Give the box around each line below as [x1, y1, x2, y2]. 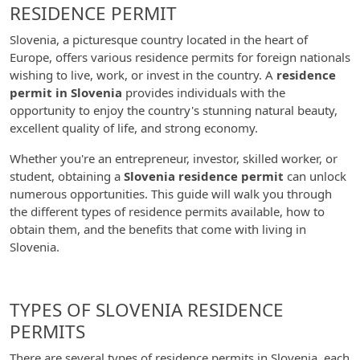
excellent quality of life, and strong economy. [10, 120, 258, 136]
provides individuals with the [122, 84, 285, 100]
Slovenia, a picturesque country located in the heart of [10, 31, 308, 47]
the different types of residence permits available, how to [10, 203, 325, 219]
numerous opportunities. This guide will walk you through [10, 186, 332, 202]
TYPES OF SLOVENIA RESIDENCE [10, 297, 284, 322]
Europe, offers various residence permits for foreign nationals [10, 49, 350, 65]
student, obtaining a [10, 168, 124, 184]
